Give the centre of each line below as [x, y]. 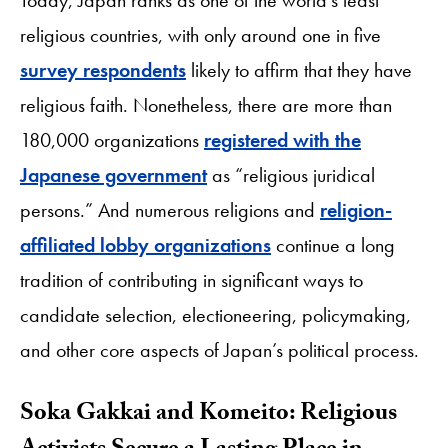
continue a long [333, 244]
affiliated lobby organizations [145, 244]
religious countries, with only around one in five [200, 34]
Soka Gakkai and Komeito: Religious [208, 415]
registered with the [282, 139]
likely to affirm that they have [299, 69]
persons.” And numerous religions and [170, 209]
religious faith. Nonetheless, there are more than [206, 104]
